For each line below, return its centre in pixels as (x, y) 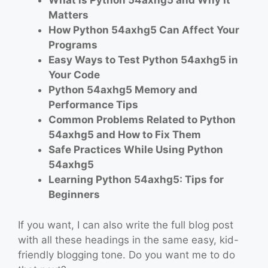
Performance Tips (93, 105)
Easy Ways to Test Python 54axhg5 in (143, 60)
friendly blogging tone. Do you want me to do (127, 255)
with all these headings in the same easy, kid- (128, 240)
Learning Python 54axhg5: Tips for (136, 180)
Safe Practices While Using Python (136, 150)
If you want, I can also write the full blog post (126, 225)
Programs (73, 45)
